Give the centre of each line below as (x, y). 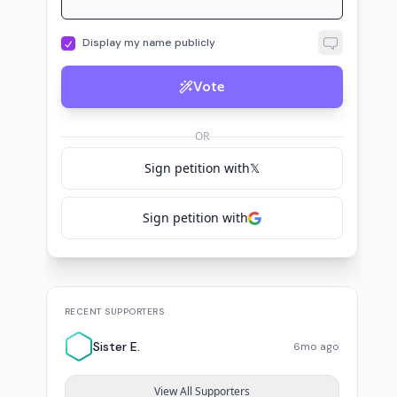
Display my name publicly (148, 42)
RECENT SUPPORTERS (114, 311)
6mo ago (316, 346)
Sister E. (116, 346)
